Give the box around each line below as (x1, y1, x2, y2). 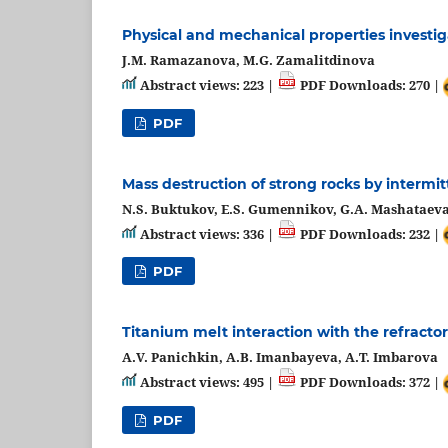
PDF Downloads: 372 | (297, 373, 443, 392)
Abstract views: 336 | (137, 224, 277, 243)
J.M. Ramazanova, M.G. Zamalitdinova (122, 51, 375, 70)
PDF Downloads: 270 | (297, 76, 443, 95)
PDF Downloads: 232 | (297, 224, 443, 243)
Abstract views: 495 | (137, 373, 277, 392)
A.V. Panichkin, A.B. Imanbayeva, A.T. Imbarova (122, 348, 438, 367)
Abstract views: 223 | (137, 76, 277, 95)
